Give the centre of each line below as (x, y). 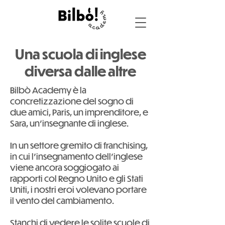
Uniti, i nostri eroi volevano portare (78, 189)
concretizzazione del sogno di (72, 101)
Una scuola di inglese (80, 54)
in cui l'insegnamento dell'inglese (76, 156)
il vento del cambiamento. (62, 200)
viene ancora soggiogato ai (65, 167)
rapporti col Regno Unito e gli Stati (77, 178)
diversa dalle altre (80, 71)
